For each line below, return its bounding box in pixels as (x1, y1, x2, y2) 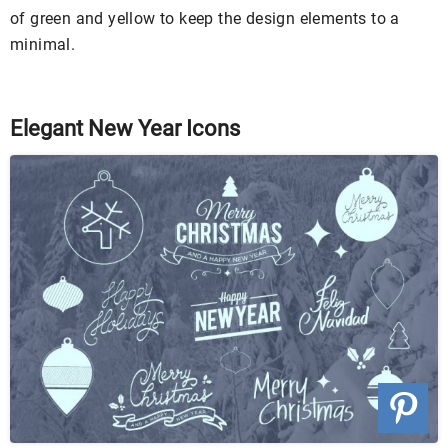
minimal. (10, 35, 76, 55)
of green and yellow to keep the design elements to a (10, 9, 400, 29)
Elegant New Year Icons (10, 116, 240, 142)
